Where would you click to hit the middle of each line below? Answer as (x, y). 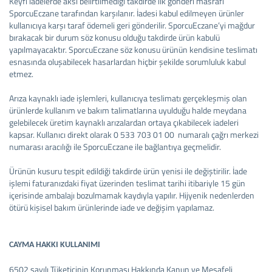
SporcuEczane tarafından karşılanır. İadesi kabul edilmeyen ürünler (127, 13)
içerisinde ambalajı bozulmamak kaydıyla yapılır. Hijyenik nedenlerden (132, 195)
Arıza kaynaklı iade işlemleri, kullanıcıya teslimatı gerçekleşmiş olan (128, 98)
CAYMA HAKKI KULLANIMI (55, 245)
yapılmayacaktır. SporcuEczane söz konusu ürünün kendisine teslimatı (133, 49)
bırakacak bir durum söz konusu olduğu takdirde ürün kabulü (114, 37)
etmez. (21, 74)
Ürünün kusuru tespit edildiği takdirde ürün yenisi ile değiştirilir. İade (128, 171)
